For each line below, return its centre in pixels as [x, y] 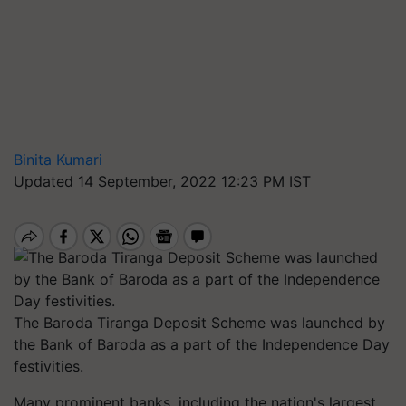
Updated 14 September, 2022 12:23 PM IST [162, 181]
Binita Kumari [58, 159]
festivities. [48, 366]
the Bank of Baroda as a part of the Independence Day [202, 344]
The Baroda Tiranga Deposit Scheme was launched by [199, 323]
